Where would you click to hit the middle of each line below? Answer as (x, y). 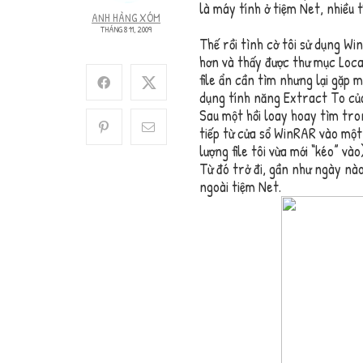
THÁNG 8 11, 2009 (126, 30)
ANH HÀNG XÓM (126, 18)
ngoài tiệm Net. (240, 187)
